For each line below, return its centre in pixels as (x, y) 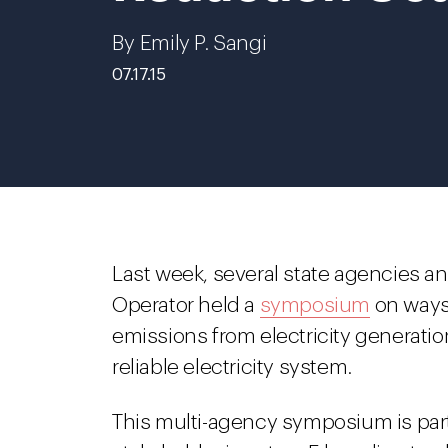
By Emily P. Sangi (189, 43)
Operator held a (186, 305)
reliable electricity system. (232, 367)
